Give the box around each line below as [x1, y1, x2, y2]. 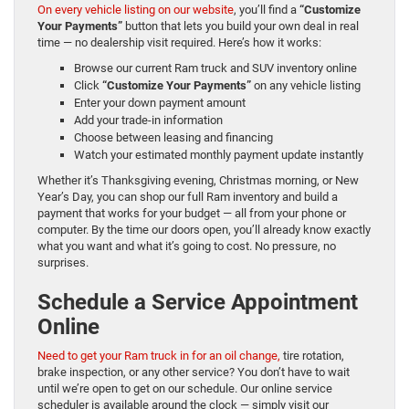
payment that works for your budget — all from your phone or [37, 206, 346, 221]
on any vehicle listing [251, 79, 361, 93]
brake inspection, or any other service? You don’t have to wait [37, 365, 350, 380]
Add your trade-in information [74, 113, 223, 128]
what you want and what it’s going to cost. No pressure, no [37, 239, 336, 254]
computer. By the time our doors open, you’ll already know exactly [37, 223, 371, 237]
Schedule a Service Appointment [37, 289, 358, 316]
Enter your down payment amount [74, 96, 246, 110]
